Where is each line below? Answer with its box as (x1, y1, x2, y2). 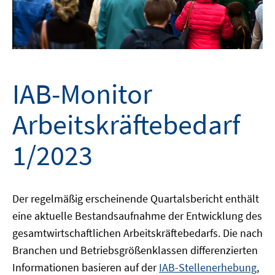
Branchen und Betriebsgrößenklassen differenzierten (12, 242, 258, 257)
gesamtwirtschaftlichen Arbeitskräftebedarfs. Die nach (12, 225, 263, 240)
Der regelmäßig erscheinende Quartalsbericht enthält (12, 191, 259, 206)
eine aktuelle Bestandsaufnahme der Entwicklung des (12, 208, 262, 223)
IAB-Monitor (12, 76, 152, 112)
